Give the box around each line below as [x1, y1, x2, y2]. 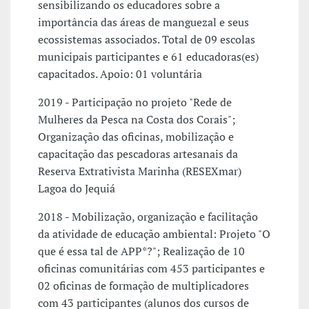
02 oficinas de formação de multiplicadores [38, 278, 249, 294]
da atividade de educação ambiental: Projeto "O [38, 226, 270, 242]
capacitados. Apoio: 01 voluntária [38, 66, 202, 82]
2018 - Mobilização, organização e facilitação [38, 209, 258, 225]
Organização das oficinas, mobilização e [38, 129, 234, 145]
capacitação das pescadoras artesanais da [38, 146, 238, 162]
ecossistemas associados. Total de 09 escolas [38, 32, 255, 48]
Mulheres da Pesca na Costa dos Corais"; [38, 112, 235, 128]
